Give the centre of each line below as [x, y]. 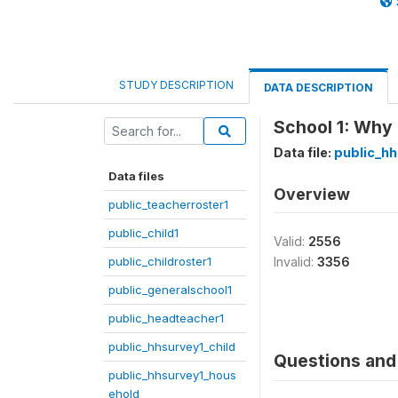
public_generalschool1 [170, 290]
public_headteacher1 [166, 318]
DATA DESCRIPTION [318, 88]
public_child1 [143, 233]
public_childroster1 [160, 261]
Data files [136, 176]
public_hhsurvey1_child [172, 346]
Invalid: [295, 262]
